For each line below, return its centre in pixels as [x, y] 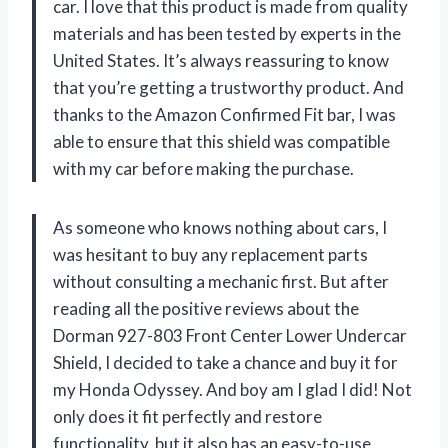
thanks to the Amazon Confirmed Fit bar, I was [224, 114]
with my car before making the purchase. [203, 168]
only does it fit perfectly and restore [187, 416]
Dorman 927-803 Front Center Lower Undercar [230, 335]
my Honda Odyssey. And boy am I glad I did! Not [232, 389]
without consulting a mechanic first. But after [221, 281]
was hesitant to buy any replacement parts [210, 254]
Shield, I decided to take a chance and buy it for [225, 362]
